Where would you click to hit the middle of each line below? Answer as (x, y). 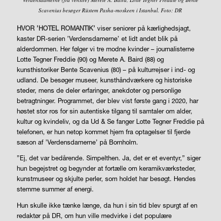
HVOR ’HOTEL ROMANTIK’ (56, 28)
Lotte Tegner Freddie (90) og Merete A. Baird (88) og (90, 59)
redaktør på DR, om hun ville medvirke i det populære (94, 215)
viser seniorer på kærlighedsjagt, (143, 28)
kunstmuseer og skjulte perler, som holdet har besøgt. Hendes (106, 179)
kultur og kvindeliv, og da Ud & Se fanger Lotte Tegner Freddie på (110, 122)
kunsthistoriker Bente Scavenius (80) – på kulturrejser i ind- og (106, 70)
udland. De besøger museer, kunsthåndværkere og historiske (104, 80)
